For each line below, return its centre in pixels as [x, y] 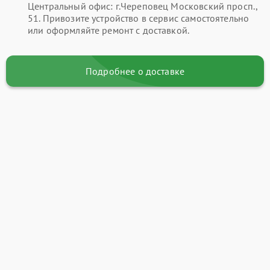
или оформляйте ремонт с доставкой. [109, 30]
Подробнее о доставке [135, 71]
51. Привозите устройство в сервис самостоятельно [139, 18]
